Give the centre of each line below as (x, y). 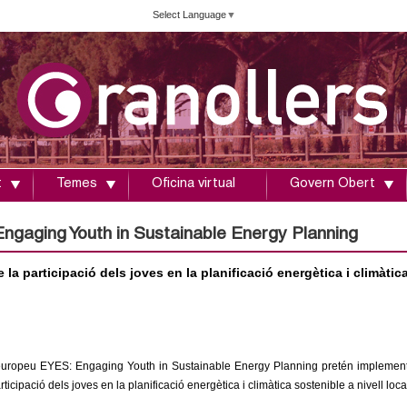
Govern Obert (333, 184)
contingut (161, 55)
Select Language (189, 14)
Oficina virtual (194, 184)
